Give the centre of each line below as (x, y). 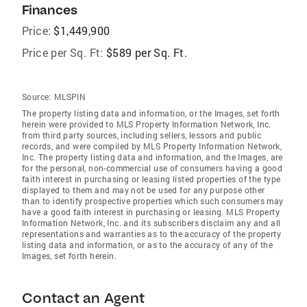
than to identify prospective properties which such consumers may (153, 201)
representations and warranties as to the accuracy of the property (151, 234)
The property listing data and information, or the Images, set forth (151, 113)
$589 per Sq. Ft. (147, 53)
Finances (50, 10)
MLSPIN (70, 97)
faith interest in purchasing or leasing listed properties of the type (151, 179)
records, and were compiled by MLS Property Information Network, (152, 146)
